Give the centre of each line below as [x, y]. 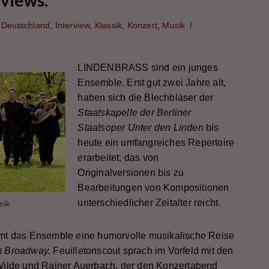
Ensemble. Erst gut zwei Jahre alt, [152, 83]
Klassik [108, 25]
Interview [72, 25]
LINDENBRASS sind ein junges [148, 68]
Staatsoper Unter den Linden [141, 128]
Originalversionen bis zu [131, 173]
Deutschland [26, 25]
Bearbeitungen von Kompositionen [153, 188]
